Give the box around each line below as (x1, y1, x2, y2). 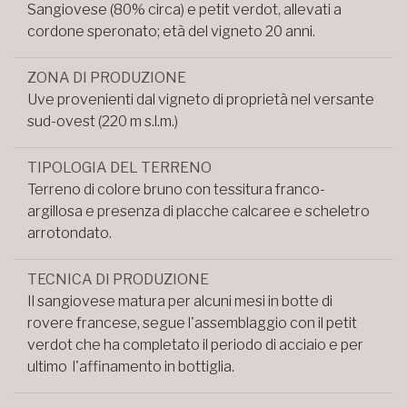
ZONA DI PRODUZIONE (27, 69, 186, 86)
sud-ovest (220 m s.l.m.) (27, 113, 178, 130)
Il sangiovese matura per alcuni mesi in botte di (27, 293, 333, 310)
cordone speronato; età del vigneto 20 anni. (27, 23, 315, 40)
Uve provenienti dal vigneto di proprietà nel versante (27, 91, 374, 108)
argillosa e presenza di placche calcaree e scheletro (27, 203, 370, 220)
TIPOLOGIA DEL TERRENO (27, 159, 212, 176)
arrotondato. (27, 224, 114, 242)
